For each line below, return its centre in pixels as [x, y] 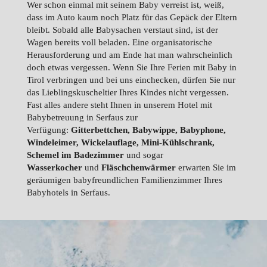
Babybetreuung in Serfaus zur [82, 117]
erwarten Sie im [207, 167]
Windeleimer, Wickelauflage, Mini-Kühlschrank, [120, 142]
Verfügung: [49, 130]
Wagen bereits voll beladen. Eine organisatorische [119, 42]
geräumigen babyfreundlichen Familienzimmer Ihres [124, 180]
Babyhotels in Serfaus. [68, 193]
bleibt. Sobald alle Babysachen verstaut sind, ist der [122, 30]
